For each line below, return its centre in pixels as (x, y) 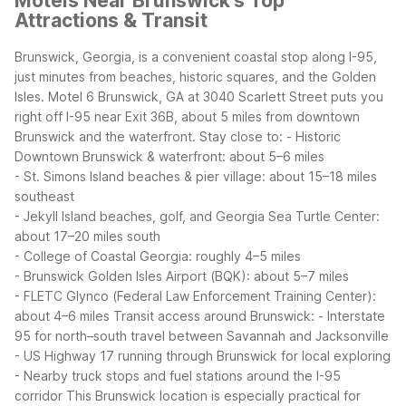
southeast (44, 196)
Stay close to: (241, 136)
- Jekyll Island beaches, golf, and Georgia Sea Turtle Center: (197, 216)
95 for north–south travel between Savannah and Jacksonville (202, 335)
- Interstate (352, 315)
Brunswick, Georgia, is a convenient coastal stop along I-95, (196, 56)
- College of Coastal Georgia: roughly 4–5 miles (158, 256)
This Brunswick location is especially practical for (213, 395)
